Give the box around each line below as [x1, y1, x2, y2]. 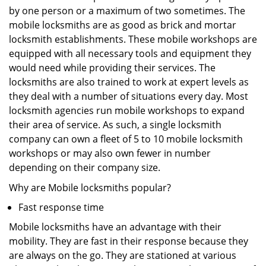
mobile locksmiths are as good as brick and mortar [9, 18, 236, 31]
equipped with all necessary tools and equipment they [9, 47, 251, 60]
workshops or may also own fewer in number [9, 147, 211, 160]
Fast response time [18, 201, 104, 214]
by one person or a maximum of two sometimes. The [9, 4, 245, 17]
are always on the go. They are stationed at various [9, 249, 236, 262]
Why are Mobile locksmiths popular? [9, 181, 171, 194]
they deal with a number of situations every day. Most [9, 90, 248, 103]
